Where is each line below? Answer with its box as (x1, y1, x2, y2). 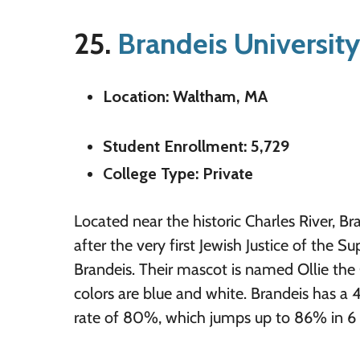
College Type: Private (103, 164, 253, 183)
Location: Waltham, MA (103, 87, 268, 106)
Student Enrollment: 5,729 (103, 137, 289, 156)
